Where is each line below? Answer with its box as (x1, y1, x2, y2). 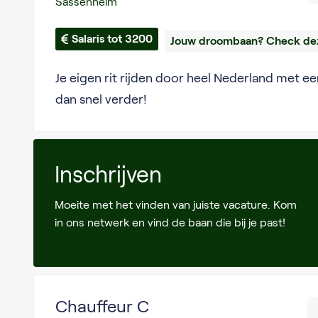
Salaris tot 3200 (71, 33, 153, 45)
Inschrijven (54, 162, 162, 187)
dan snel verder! (55, 92, 147, 106)
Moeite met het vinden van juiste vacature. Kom (54, 199, 297, 211)
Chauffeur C (55, 297, 149, 316)
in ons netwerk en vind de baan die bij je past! (54, 216, 285, 229)
